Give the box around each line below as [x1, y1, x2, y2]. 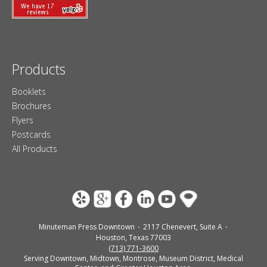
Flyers [12, 114, 33, 126]
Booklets [12, 86, 46, 97]
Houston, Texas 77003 [96, 232, 171, 243]
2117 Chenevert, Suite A [142, 222, 224, 232]
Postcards [12, 129, 51, 140]
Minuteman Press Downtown [38, 222, 136, 232]
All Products [12, 143, 57, 154]
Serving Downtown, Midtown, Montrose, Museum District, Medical [24, 253, 243, 263]
